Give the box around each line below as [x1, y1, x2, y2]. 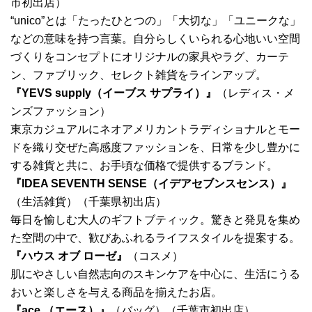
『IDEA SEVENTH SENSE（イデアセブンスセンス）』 [10, 178, 292, 190]
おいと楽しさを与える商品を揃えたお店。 [10, 286, 222, 299]
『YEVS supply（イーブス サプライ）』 [10, 87, 217, 100]
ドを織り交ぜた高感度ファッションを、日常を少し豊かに [10, 141, 300, 154]
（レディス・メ [217, 87, 295, 100]
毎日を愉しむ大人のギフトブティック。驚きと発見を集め [10, 214, 300, 226]
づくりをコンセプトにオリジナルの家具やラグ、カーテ [10, 51, 289, 63]
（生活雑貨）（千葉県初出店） [10, 196, 166, 208]
